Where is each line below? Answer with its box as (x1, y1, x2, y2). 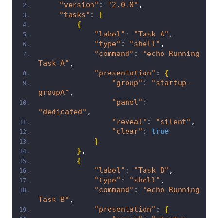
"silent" (155, 117, 191, 127)
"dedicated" (38, 108, 87, 117)
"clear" (111, 127, 143, 136)
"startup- (151, 78, 191, 88)
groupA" (38, 88, 69, 97)
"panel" (111, 98, 143, 107)
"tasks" (59, 10, 90, 19)
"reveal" (111, 117, 147, 127)
